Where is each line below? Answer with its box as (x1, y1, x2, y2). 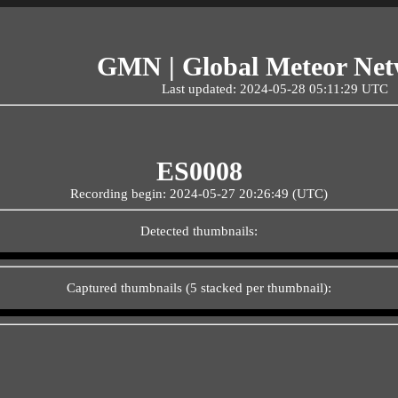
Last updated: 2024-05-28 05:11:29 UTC (162, 82, 389, 96)
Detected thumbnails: (140, 223, 258, 238)
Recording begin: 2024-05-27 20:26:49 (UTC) (70, 187, 328, 201)
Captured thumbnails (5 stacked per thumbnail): (67, 281, 331, 295)
